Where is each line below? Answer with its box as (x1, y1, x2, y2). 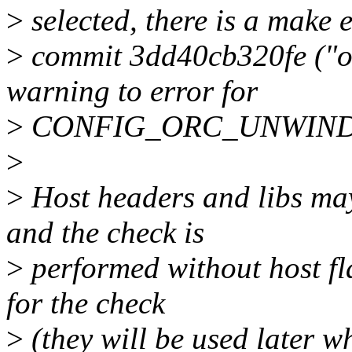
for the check (6, 286, 165, 321)
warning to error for (6, 74, 258, 108)
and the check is (6, 215, 204, 250)
